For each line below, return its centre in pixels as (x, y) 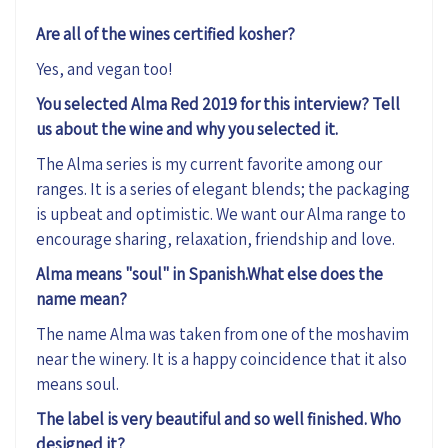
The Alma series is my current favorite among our (209, 163)
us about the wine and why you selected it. (187, 128)
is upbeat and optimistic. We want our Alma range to (221, 213)
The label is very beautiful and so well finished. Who (218, 418)
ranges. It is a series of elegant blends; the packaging (223, 188)
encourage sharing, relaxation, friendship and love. (215, 238)
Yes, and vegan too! (104, 68)
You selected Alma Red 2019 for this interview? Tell (218, 103)
